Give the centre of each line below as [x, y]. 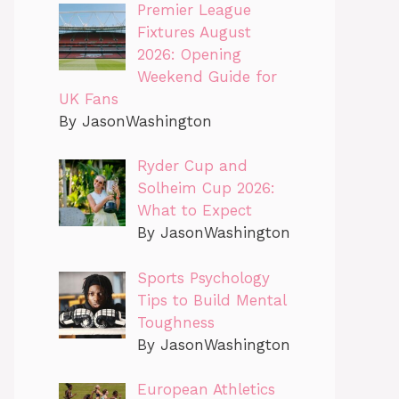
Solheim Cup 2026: [206, 188]
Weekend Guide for [207, 76]
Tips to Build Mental [211, 300]
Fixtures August [194, 32]
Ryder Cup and [192, 166]
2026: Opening [189, 54]
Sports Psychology [203, 277]
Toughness [175, 322]
